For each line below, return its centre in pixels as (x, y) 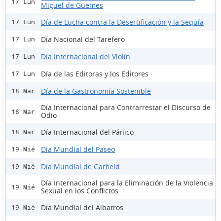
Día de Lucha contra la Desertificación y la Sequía (122, 22)
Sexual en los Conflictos (80, 191)
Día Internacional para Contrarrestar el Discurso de (126, 108)
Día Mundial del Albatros (82, 207)
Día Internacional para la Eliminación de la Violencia (127, 183)
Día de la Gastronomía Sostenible (96, 91)
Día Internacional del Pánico (87, 132)
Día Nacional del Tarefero (83, 39)
